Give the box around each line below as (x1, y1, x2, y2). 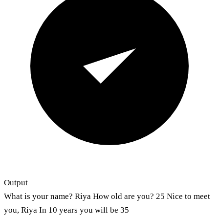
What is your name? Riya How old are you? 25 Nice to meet (4, 191, 210, 201)
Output (4, 177, 28, 187)
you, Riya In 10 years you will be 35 (4, 205, 129, 215)
